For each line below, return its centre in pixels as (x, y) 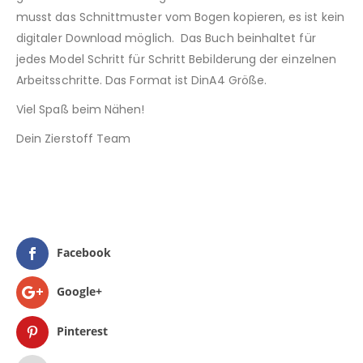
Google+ (79, 292)
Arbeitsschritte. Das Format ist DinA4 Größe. (142, 80)
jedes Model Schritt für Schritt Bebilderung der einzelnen (176, 59)
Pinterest (82, 331)
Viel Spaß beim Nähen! (81, 109)
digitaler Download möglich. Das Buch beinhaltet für (166, 38)
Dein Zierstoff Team (74, 138)
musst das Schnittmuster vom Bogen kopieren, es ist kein (180, 17)
